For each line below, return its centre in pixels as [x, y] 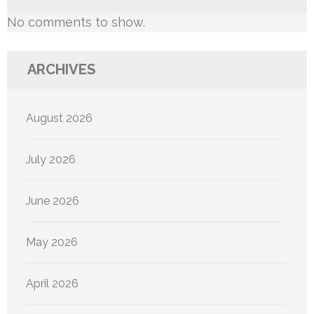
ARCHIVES [61, 70]
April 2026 [52, 284]
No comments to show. [76, 22]
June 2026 [53, 201]
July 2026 [51, 160]
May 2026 [52, 243]
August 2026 [59, 118]
